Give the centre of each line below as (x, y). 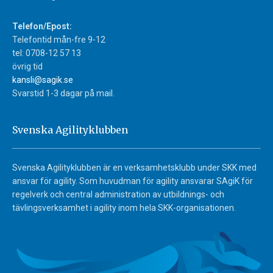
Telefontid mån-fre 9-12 (59, 40)
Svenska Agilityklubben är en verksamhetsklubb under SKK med (134, 168)
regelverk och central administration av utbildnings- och (118, 195)
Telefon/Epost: (42, 27)
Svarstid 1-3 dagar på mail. (63, 94)
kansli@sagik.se (43, 80)
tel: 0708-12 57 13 (47, 53)
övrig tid (27, 67)
